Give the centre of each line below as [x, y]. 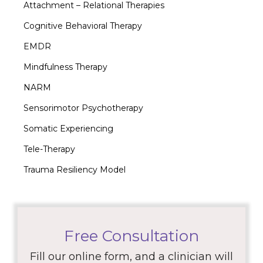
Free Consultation [131, 236]
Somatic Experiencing [68, 128]
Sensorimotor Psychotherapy [83, 108]
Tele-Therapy [49, 149]
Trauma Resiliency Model [75, 169]
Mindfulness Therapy [65, 67]
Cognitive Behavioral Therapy [83, 26]
